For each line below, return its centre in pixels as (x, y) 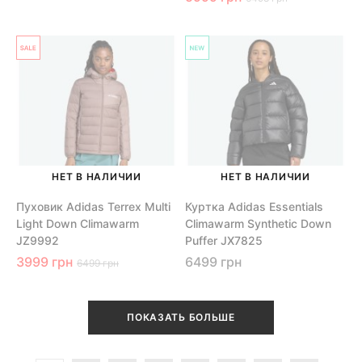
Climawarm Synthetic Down (258, 223)
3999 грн (44, 261)
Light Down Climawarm (78, 223)
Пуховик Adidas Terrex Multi (93, 206)
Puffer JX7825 (224, 240)
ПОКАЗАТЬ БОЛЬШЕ (181, 317)
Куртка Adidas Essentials (254, 206)
